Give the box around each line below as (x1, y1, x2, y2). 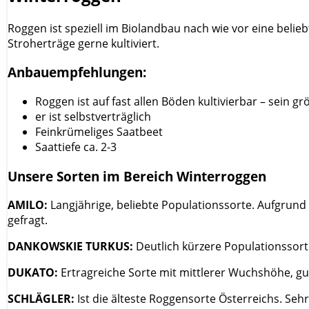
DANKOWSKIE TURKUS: (8, 239, 136, 255)
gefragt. (8, 212, 48, 228)
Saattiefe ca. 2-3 (35, 139, 117, 155)
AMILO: (8, 197, 50, 213)
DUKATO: (8, 265, 58, 281)
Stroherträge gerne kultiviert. (8, 35, 159, 51)
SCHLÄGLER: (8, 291, 74, 307)
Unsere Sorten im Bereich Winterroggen (8, 167, 266, 185)
